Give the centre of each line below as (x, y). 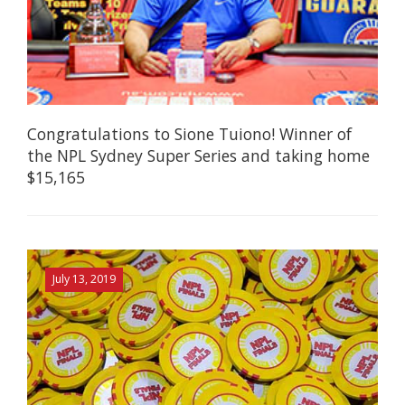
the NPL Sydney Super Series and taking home (198, 155)
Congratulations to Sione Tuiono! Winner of (189, 133)
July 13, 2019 (84, 279)
